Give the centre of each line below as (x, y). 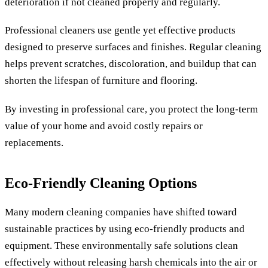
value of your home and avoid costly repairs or (104, 126)
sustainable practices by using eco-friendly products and (125, 229)
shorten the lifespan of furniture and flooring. (101, 81)
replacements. (34, 142)
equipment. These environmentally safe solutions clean (121, 246)
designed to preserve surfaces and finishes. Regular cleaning (133, 47)
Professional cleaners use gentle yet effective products (120, 31)
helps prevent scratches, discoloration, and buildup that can (131, 64)
